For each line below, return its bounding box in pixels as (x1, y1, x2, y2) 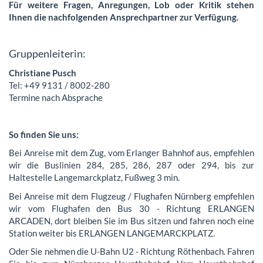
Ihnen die (9, 12, 48, 22)
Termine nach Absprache (9, 92, 103, 103)
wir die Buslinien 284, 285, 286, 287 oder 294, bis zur (9, 160, 254, 170)
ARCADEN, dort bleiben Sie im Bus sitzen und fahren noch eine (9, 215, 254, 226)
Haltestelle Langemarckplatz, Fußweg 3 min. (9, 172, 180, 183)
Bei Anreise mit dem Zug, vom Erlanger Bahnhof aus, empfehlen (9, 147, 254, 158)
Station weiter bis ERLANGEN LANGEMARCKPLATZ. (9, 227, 215, 238)
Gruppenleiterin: (9, 47, 86, 60)
